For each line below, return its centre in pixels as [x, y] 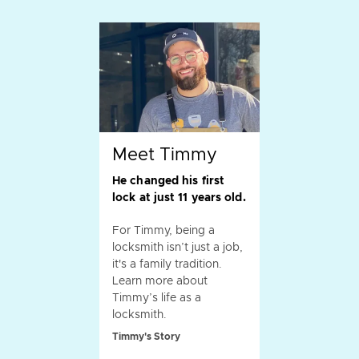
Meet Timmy [165, 156]
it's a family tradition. [167, 265]
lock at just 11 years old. [179, 198]
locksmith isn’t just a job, [177, 248]
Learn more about [160, 282]
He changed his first [169, 182]
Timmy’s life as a [157, 298]
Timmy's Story [146, 337]
